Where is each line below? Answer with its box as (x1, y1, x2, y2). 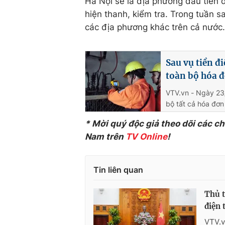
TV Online (126, 132, 167, 142)
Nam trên (85, 132, 126, 142)
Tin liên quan (93, 165, 143, 175)
